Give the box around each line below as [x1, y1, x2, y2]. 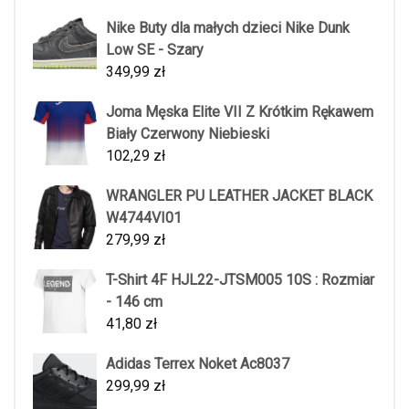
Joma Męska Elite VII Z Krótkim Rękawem [106, 103, 373, 121]
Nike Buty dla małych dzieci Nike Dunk [106, 19, 350, 37]
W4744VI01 [106, 209, 182, 226]
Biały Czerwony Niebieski [106, 125, 269, 142]
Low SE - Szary [106, 41, 204, 58]
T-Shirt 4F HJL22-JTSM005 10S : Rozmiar [106, 271, 374, 288]
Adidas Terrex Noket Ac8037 [106, 355, 289, 372]
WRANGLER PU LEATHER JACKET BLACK [106, 187, 372, 204]
